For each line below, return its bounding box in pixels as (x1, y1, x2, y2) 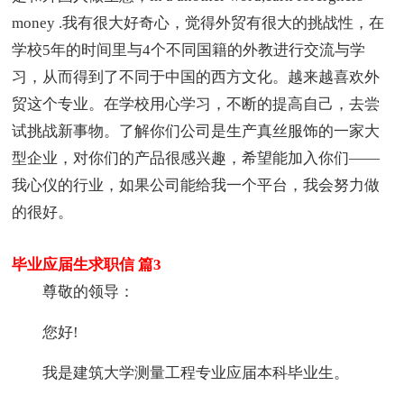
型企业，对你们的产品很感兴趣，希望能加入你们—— (12, 149, 381, 167)
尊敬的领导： (42, 282, 135, 300)
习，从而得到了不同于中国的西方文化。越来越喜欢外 (12, 68, 381, 86)
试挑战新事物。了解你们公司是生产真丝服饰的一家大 (12, 122, 381, 140)
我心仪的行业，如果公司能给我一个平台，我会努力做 (12, 176, 381, 194)
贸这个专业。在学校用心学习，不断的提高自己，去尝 (12, 95, 381, 113)
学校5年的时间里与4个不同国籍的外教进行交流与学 (12, 41, 366, 59)
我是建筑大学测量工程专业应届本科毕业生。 (42, 363, 350, 381)
